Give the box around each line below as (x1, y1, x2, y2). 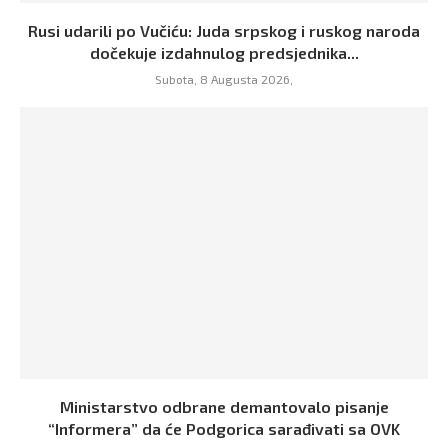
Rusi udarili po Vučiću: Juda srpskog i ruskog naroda (28, 21, 420, 41)
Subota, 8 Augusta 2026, (155, 72, 293, 87)
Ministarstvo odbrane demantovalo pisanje (59, 397, 389, 417)
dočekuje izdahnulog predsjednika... (89, 43, 359, 63)
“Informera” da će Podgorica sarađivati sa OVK (48, 419, 400, 439)
